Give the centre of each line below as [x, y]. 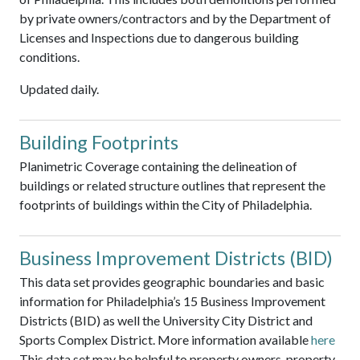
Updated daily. [59, 89]
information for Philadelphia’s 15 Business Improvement [172, 301]
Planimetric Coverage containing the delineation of [158, 166]
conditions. [49, 57]
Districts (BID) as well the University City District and [166, 321]
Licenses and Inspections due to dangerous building [159, 38]
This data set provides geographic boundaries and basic [172, 282]
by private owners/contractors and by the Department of [175, 18]
